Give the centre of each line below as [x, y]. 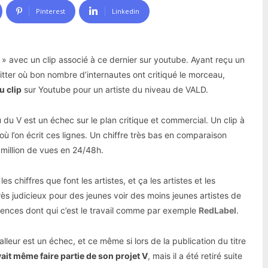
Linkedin [126, 11]
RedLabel [217, 210]
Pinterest [51, 11]
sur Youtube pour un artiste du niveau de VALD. [115, 89]
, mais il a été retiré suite [195, 255]
